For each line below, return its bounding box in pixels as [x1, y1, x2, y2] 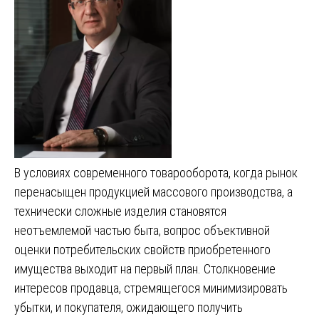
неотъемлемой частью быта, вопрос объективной [14, 222, 270, 238]
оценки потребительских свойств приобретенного [14, 241, 271, 257]
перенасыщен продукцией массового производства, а [14, 184, 293, 199]
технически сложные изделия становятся [14, 203, 226, 219]
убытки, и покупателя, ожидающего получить [14, 299, 243, 315]
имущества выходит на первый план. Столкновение [14, 261, 276, 276]
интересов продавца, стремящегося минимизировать [14, 280, 288, 296]
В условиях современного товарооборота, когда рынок [14, 164, 298, 180]
